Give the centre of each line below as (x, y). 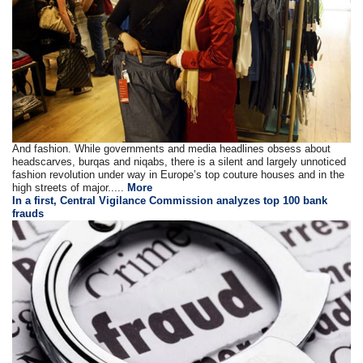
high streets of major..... (70, 188)
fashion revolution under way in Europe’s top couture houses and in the (179, 175)
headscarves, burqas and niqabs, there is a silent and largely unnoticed (179, 162)
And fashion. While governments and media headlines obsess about (172, 149)
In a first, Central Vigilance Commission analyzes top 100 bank (170, 201)
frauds (28, 214)
